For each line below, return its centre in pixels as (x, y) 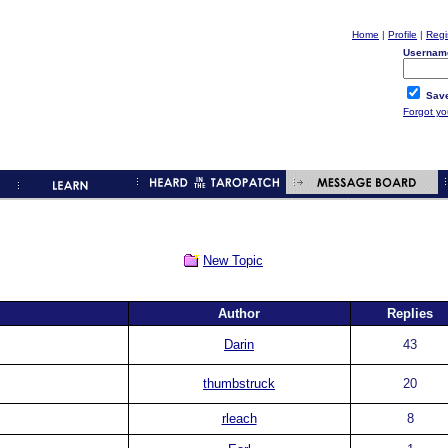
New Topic (233, 260)
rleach (239, 418)
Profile (402, 34)
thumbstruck (239, 383)
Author (239, 313)
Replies (410, 313)
